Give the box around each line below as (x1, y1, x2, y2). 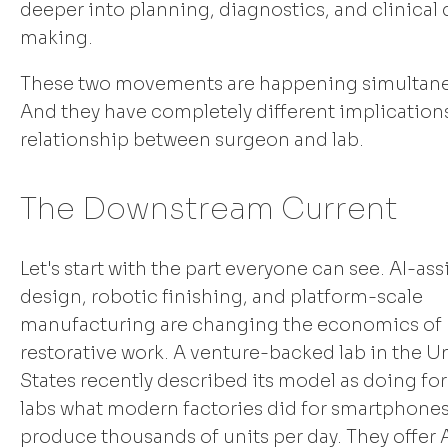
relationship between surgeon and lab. (20, 128, 364, 151)
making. (20, 26, 93, 49)
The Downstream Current (20, 189, 398, 228)
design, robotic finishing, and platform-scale (20, 285, 423, 308)
